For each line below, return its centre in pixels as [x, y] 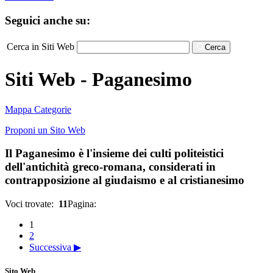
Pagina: [83, 204]
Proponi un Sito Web [45, 130]
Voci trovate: [32, 204]
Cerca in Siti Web [41, 46]
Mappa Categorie [38, 109]
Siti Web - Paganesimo [98, 80]
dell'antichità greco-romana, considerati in [110, 167]
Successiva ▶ [55, 247]
